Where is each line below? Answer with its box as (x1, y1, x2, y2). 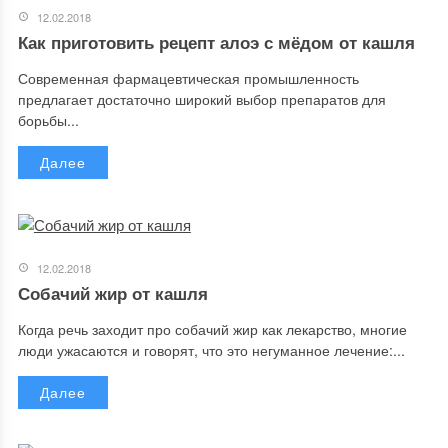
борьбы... (17, 110, 79, 130)
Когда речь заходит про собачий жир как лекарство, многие (17, 319, 407, 339)
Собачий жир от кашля (17, 281, 208, 305)
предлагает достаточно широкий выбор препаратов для (17, 89, 386, 109)
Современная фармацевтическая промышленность (17, 68, 359, 88)
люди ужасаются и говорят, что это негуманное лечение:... (17, 340, 405, 360)
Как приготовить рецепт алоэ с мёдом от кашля (17, 30, 415, 54)
